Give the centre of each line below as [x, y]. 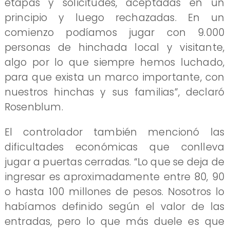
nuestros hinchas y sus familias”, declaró [114, 92]
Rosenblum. [34, 107]
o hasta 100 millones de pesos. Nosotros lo [114, 191]
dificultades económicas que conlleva [114, 147]
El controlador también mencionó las [114, 132]
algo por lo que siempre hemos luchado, [114, 63]
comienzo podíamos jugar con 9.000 [114, 33]
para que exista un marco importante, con [114, 78]
